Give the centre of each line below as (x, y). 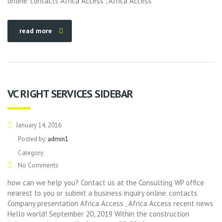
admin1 (58, 139)
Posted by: (33, 139)
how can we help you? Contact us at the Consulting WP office (106, 183)
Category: (31, 153)
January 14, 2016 (38, 125)
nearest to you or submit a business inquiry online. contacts (102, 193)
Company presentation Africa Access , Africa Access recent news (110, 203)
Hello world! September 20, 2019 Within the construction (98, 214)
